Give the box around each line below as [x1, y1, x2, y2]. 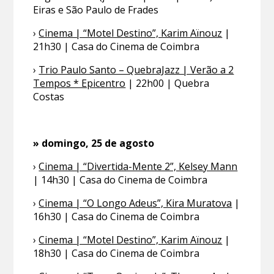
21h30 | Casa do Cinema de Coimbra [33, 40, 200, 54]
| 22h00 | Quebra [125, 76, 210, 91]
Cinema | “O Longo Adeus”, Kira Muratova [39, 196, 232, 210]
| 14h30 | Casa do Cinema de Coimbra [33, 173, 208, 187]
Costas [33, 90, 65, 104]
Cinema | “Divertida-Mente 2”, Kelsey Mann [39, 160, 238, 174]
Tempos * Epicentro [33, 76, 126, 91]
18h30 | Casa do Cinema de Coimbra [33, 246, 200, 261]
